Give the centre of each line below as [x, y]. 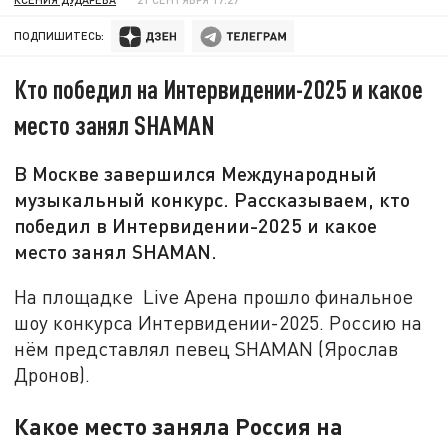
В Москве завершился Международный [196, 173]
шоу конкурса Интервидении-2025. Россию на [218, 322]
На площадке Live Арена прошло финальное [214, 296]
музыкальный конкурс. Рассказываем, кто [212, 199]
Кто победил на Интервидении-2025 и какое [219, 89]
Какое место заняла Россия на [179, 425]
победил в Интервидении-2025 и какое [196, 225]
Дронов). [52, 374]
